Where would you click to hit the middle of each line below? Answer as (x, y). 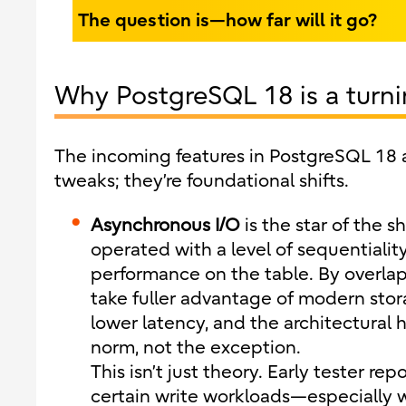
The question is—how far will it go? (227, 19)
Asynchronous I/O (165, 225)
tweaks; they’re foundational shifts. (202, 181)
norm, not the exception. (196, 348)
